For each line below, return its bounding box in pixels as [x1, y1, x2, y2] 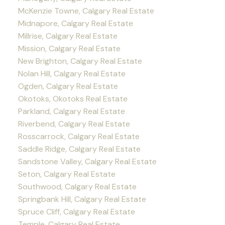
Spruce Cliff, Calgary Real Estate [18, 206, 135, 217]
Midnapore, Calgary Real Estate [18, 18, 133, 29]
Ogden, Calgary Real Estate [18, 81, 118, 92]
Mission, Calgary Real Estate [18, 43, 121, 54]
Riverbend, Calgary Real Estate [18, 119, 130, 130]
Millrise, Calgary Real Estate [18, 31, 118, 42]
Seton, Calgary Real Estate [18, 169, 116, 180]
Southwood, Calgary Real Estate [18, 181, 137, 192]
